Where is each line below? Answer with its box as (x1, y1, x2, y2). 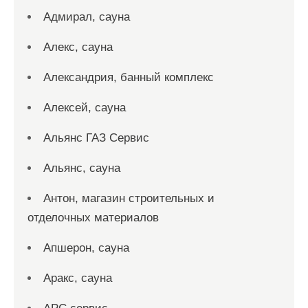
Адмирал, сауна (43, 10, 130, 23)
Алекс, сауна (43, 40, 113, 54)
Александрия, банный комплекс (43, 70, 214, 84)
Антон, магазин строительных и (43, 191, 214, 205)
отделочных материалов (27, 210, 159, 224)
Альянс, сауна (43, 161, 120, 175)
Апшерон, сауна (43, 241, 129, 254)
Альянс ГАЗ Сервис (43, 131, 149, 144)
